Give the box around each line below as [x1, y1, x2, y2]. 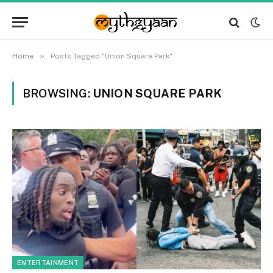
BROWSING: [23, 87, 93, 100]
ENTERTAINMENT [17, 258, 79, 266]
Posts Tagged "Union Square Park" [51, 52, 172, 60]
